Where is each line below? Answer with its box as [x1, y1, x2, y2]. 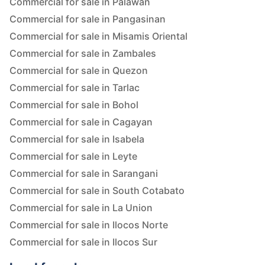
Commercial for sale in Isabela [9, 133, 144, 146]
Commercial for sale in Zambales [9, 47, 156, 60]
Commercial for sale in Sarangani [9, 167, 158, 180]
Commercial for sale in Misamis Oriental [9, 30, 188, 43]
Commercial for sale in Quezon [9, 64, 148, 77]
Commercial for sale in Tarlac [9, 82, 140, 94]
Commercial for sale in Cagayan [9, 116, 153, 128]
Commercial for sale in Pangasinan [9, 13, 166, 25]
